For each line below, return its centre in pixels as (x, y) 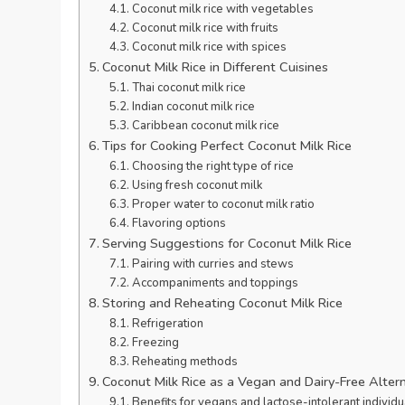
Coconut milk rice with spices (209, 47)
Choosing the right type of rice (212, 166)
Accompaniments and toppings (215, 283)
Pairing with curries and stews (212, 264)
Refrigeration (167, 324)
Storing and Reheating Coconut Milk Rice (223, 303)
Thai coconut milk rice (188, 88)
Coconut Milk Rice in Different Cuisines (216, 67)
